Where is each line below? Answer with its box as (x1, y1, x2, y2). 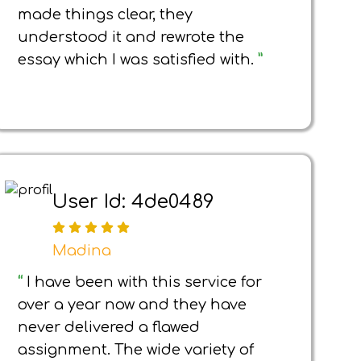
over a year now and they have (18, 297, 247, 313)
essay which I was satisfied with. (18, 52, 258, 68)
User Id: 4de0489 (52, 190, 214, 213)
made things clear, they (18, 6, 193, 23)
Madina (52, 243, 111, 259)
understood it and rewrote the (18, 29, 244, 45)
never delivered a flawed (18, 319, 200, 335)
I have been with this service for (27, 274, 262, 290)
